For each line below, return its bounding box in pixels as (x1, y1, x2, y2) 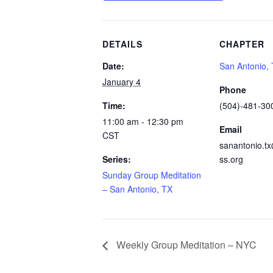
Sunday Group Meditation (102, 169, 201, 181)
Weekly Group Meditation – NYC (114, 237, 257, 252)
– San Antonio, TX (102, 183, 172, 195)
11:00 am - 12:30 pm (102, 115, 183, 127)
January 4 (102, 76, 141, 88)
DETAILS (102, 38, 143, 50)
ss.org (219, 153, 243, 165)
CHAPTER (219, 38, 264, 50)
